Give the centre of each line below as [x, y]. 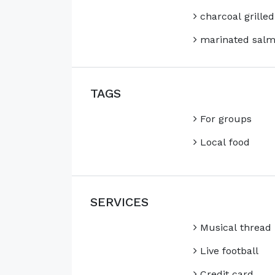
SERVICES [119, 202]
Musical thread [234, 228]
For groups [224, 119]
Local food [223, 142]
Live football [227, 251]
